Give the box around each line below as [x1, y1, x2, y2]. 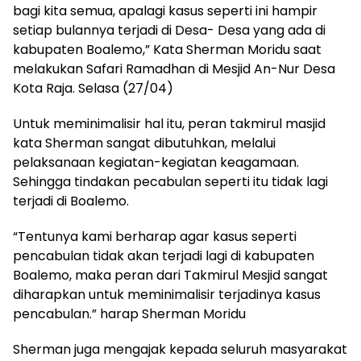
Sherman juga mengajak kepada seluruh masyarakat [13, 339, 347, 359]
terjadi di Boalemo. [13, 191, 129, 210]
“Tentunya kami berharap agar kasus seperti [13, 226, 297, 246]
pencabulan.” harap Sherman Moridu [13, 304, 246, 323]
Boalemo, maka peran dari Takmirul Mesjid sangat [13, 265, 328, 284]
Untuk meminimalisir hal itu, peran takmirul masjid [13, 114, 326, 133]
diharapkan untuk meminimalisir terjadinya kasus [13, 284, 321, 304]
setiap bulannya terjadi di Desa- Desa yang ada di [13, 20, 326, 39]
